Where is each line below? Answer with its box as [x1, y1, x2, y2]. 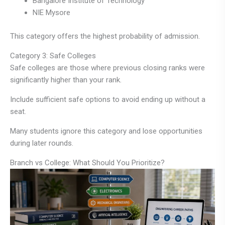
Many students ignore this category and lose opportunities [10, 126, 202, 136]
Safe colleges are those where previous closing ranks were [10, 63, 205, 72]
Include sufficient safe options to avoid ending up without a [10, 94, 205, 104]
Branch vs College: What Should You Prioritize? [10, 158, 165, 167]
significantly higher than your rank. [10, 75, 122, 84]
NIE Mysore [33, 8, 70, 18]
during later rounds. [10, 138, 73, 148]
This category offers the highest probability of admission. [10, 31, 200, 41]
